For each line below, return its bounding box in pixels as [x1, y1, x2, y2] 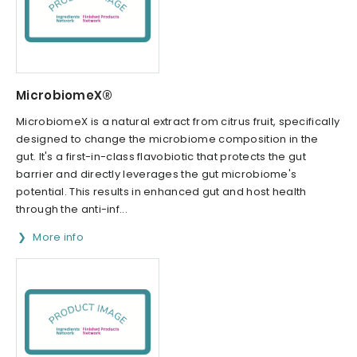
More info [33, 229, 84, 245]
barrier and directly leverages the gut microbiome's [16, 167, 297, 182]
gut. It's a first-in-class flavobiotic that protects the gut [16, 149, 306, 165]
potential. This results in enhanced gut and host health [16, 184, 307, 200]
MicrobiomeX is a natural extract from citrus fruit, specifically [16, 114, 340, 130]
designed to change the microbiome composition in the [16, 131, 319, 147]
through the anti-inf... [16, 202, 127, 218]
